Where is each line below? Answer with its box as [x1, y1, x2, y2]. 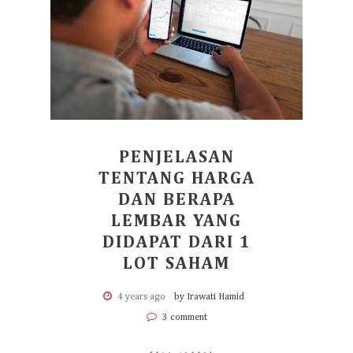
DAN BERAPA [117, 191, 236, 209]
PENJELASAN [118, 148, 235, 166]
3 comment [159, 312, 207, 322]
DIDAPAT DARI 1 [102, 233, 251, 251]
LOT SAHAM [123, 255, 230, 273]
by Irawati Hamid [173, 292, 244, 302]
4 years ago [117, 292, 165, 302]
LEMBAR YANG [111, 212, 242, 230]
